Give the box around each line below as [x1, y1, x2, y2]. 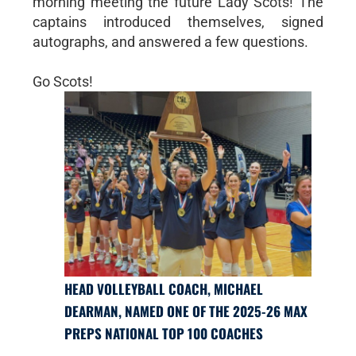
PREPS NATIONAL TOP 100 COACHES [64, 323, 263, 344]
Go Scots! [32, 73, 93, 90]
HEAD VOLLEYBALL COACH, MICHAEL [64, 279, 263, 300]
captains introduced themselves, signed [32, 14, 324, 30]
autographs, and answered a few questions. [32, 33, 308, 50]
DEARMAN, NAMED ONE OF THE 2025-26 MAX [64, 301, 308, 322]
